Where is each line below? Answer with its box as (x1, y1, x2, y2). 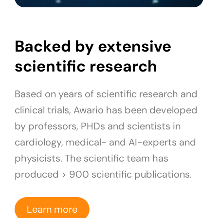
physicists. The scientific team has (15, 152, 168, 165)
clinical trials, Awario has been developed (15, 104, 198, 117)
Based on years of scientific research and (15, 88, 198, 101)
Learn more (27, 203, 77, 216)
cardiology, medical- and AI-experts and (15, 136, 196, 149)
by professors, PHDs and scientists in (15, 120, 181, 133)
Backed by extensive (15, 36, 171, 57)
